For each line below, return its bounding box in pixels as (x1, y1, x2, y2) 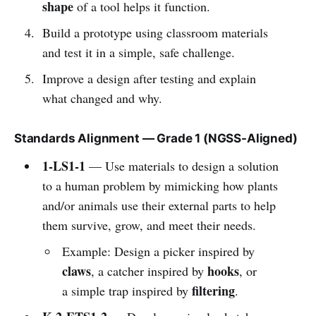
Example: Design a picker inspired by (62, 242, 255, 260)
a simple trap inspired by (62, 281, 193, 299)
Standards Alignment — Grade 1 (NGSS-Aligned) (14, 130, 298, 145)
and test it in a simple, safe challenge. (42, 43, 235, 61)
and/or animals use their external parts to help (42, 196, 276, 214)
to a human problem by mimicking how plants (42, 176, 278, 194)
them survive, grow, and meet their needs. (42, 216, 256, 233)
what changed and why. (42, 89, 162, 107)
